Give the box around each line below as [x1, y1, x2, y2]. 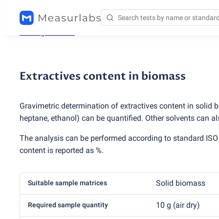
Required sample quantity [28, 201, 108, 209]
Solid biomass [156, 178, 206, 188]
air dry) [175, 200, 200, 210]
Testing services [20, 27, 75, 37]
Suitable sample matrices [28, 179, 107, 187]
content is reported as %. [20, 146, 104, 155]
